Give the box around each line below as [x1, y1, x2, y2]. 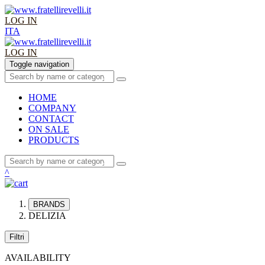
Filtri [9, 232, 24, 241]
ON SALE [28, 124, 69, 134]
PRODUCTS [28, 135, 79, 145]
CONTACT [28, 114, 74, 124]
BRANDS [33, 200, 65, 209]
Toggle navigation [9, 60, 69, 69]
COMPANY [28, 103, 76, 113]
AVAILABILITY [5, 253, 71, 263]
